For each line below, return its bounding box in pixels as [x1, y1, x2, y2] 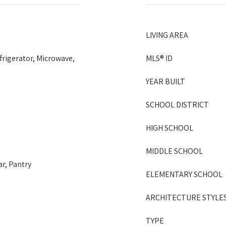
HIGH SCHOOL [146, 123, 193, 133]
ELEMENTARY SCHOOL [146, 169, 222, 180]
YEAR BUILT [146, 76, 185, 87]
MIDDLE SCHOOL [146, 146, 203, 156]
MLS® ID [146, 53, 173, 64]
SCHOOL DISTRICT [146, 99, 209, 110]
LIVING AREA [146, 30, 188, 40]
